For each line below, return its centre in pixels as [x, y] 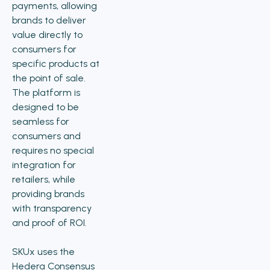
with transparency [52, 208]
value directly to [47, 35]
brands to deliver [49, 20]
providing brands [48, 194]
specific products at [56, 64]
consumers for [44, 49]
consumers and [46, 136]
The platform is [46, 93]
